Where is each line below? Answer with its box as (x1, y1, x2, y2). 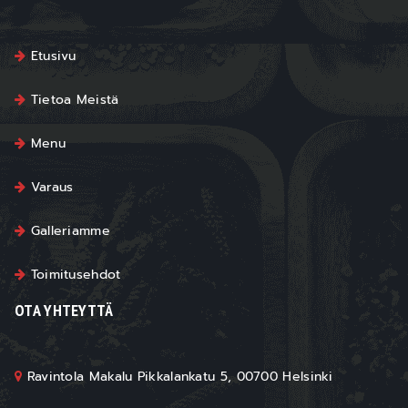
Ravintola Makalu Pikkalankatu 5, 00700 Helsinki (22, 367, 333, 386)
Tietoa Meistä (25, 90, 119, 109)
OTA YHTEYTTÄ (15, 300, 114, 321)
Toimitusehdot (25, 265, 121, 284)
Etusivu (25, 46, 76, 66)
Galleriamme (25, 221, 110, 240)
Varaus (25, 178, 74, 197)
